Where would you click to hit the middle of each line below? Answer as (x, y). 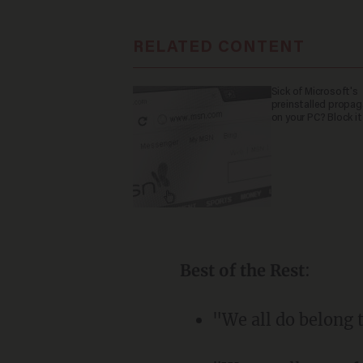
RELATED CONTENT (218, 47)
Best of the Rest (242, 270)
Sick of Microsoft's (314, 92)
